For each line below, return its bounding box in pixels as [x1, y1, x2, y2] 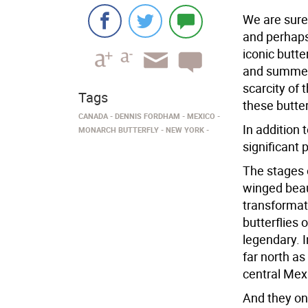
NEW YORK [166, 124, 204, 135]
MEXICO [187, 111, 215, 121]
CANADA [78, 111, 108, 121]
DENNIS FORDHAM [115, 111, 180, 121]
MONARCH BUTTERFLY [78, 124, 159, 135]
